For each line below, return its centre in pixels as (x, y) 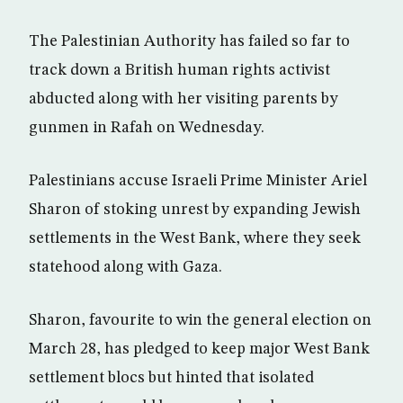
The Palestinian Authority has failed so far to (189, 41)
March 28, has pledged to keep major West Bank (199, 349)
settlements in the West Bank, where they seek (195, 238)
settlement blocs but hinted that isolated (171, 378)
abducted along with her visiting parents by (184, 99)
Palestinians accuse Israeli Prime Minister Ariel (198, 181)
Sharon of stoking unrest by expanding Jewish (195, 210)
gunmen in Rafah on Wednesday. (147, 128)
